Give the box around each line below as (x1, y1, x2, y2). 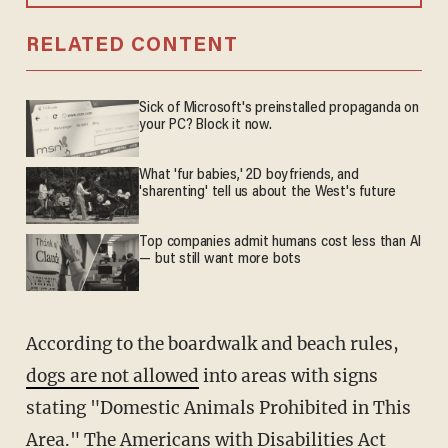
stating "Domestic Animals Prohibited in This (25, 396, 411, 419)
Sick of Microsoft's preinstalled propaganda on (139, 101, 419, 117)
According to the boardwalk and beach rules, (25, 332, 399, 355)
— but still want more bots (139, 252, 301, 268)
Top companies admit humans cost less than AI (139, 235, 422, 251)
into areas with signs (198, 364, 378, 387)
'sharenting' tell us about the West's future (139, 185, 397, 201)
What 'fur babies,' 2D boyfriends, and (139, 168, 359, 184)
